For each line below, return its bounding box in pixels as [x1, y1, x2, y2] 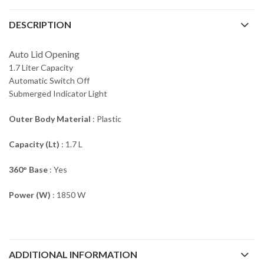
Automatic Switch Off [9, 75, 90, 85]
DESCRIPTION [9, 18, 71, 30]
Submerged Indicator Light [9, 88, 107, 98]
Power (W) [9, 189, 52, 200]
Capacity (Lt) [9, 138, 60, 149]
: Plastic [93, 113, 121, 124]
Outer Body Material [9, 113, 93, 124]
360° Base [9, 164, 48, 174]
